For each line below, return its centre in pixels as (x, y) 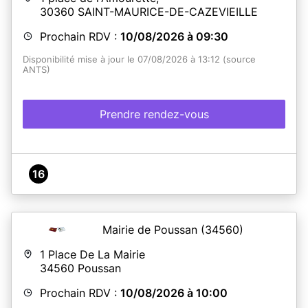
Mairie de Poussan (152, 229)
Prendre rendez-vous (154, 114)
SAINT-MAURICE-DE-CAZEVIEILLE (168, 11)
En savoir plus (154, 90)
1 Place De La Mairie (92, 254)
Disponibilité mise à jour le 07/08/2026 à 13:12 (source (139, 59)
